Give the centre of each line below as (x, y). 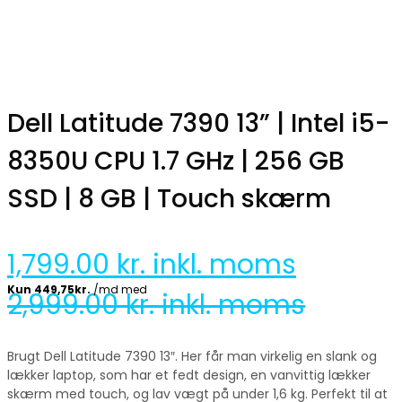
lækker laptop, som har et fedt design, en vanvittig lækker (189, 375)
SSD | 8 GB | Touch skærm (169, 198)
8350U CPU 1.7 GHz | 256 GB (176, 161)
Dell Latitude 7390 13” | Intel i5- (198, 123)
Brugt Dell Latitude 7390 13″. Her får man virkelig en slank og (192, 356)
